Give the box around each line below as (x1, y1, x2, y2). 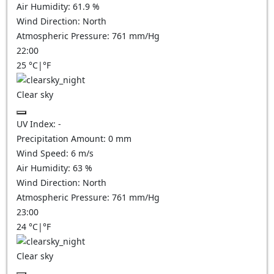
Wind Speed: (17, 147, 71, 159)
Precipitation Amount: (17, 133, 108, 144)
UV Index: (17, 118, 58, 130)
